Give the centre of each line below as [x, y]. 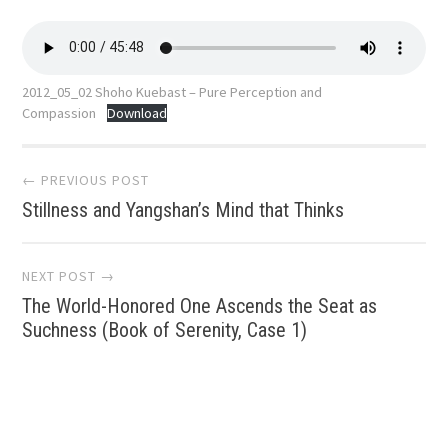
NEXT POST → [69, 276]
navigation [123, 236]
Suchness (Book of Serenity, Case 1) [165, 330]
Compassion [59, 112]
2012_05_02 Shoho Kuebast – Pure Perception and [172, 91]
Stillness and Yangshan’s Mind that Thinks [183, 210]
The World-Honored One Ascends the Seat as [200, 306]
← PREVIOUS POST [86, 180]
